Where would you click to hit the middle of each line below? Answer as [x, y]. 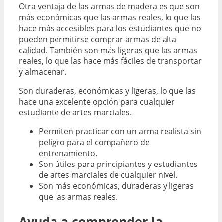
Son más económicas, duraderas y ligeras [116, 186]
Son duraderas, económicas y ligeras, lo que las [107, 90]
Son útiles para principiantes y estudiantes [118, 164]
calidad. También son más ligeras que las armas [108, 50]
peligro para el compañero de [94, 142]
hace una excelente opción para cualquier [97, 101]
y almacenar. [43, 72]
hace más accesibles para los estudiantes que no [110, 28]
